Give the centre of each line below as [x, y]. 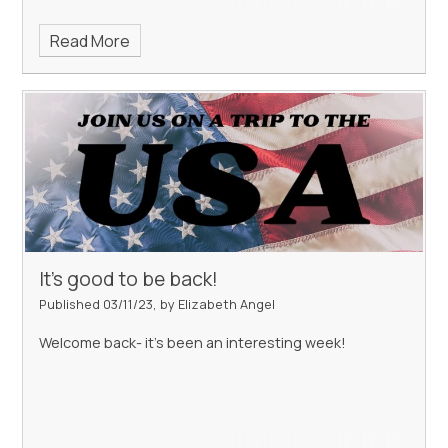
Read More [89, 40]
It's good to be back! [129, 278]
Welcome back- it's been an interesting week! [193, 342]
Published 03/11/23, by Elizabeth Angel [157, 303]
